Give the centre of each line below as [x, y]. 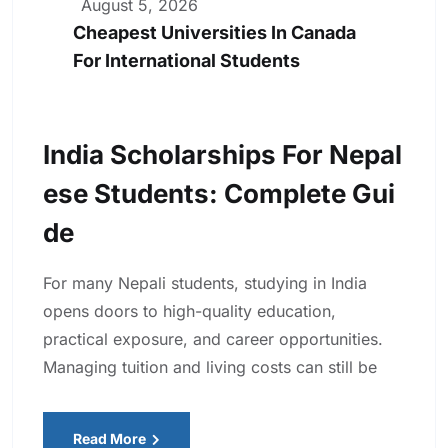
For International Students [186, 61]
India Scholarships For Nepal [222, 155]
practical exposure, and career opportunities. [213, 339]
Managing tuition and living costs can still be [210, 367]
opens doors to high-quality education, [189, 311]
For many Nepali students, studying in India [205, 283]
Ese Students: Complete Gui [219, 194]
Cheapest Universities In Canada [214, 33]
